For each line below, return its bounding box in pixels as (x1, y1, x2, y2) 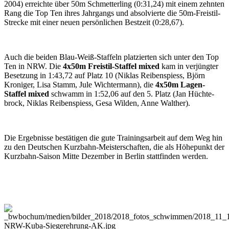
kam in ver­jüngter (159, 62, 218, 71)
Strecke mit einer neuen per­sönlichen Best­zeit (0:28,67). (4, 18, 184, 27)
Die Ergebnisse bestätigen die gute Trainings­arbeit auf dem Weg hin (4, 133, 222, 143)
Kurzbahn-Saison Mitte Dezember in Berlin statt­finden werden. (4, 152, 208, 161)
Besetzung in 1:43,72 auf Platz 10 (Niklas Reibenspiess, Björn (4, 71, 205, 80)
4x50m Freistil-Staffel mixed (63, 62, 159, 71)
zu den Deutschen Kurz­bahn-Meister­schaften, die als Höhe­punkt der (4, 143, 224, 152)
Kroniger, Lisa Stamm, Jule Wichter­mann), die (4, 80, 155, 89)
